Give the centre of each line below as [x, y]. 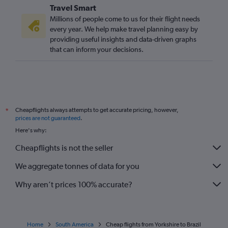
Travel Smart [73, 8]
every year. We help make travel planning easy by [124, 29]
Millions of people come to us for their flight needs [125, 19]
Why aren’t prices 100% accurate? [74, 184]
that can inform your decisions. [97, 49]
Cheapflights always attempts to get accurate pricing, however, [97, 110]
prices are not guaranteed [48, 118]
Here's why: [31, 130]
